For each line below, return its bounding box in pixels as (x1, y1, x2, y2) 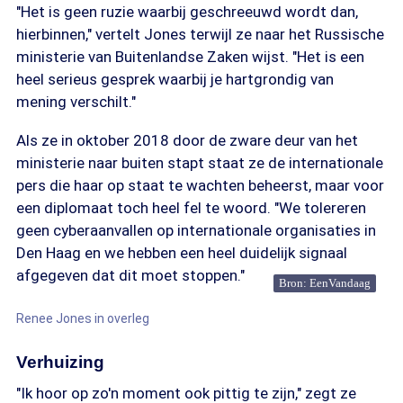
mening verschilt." (16, 93, 136, 111)
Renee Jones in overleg (16, 311, 149, 326)
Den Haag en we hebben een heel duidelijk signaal (16, 244, 347, 262)
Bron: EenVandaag (279, 276, 371, 290)
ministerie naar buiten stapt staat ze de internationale (16, 154, 383, 172)
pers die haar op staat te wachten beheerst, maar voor (16, 176, 384, 194)
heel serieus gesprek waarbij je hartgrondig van (16, 70, 334, 88)
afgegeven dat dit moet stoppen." (16, 266, 245, 284)
